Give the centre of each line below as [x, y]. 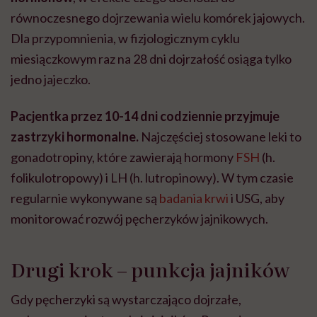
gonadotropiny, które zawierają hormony [123, 157]
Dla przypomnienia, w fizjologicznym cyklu [125, 39]
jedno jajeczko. [51, 80]
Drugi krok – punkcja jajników [150, 269]
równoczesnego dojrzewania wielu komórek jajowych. [158, 18]
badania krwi [194, 198]
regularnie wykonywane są [85, 198]
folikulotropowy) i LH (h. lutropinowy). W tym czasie [152, 178]
